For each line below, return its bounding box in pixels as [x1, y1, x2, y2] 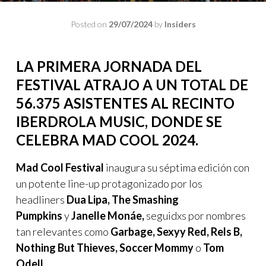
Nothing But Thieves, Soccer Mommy [16, 240, 194, 254]
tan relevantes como [16, 224, 110, 238]
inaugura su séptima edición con [104, 160, 249, 174]
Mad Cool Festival [16, 160, 104, 174]
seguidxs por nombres [146, 208, 246, 222]
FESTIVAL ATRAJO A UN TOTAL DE [16, 75, 248, 93]
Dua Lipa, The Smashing [65, 192, 179, 206]
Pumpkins [16, 208, 64, 222]
